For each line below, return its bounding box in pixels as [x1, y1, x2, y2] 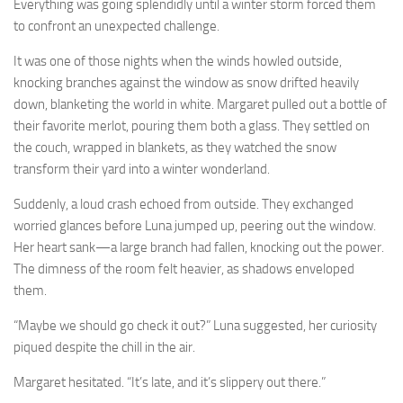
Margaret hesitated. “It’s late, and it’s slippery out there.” [13, 373, 326, 390]
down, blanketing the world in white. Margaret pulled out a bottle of [13, 95, 387, 112]
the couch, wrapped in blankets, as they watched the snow [13, 139, 336, 156]
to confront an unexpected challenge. [13, 17, 219, 34]
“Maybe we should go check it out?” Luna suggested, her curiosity [13, 317, 377, 334]
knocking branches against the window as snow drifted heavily [13, 74, 359, 91]
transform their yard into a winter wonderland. [13, 160, 270, 177]
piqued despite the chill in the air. [13, 338, 195, 355]
